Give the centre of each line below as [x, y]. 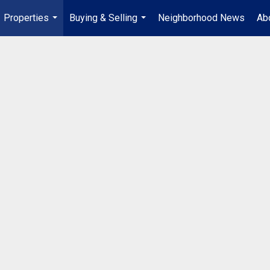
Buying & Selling [103, 18]
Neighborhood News [201, 18]
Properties [26, 18]
